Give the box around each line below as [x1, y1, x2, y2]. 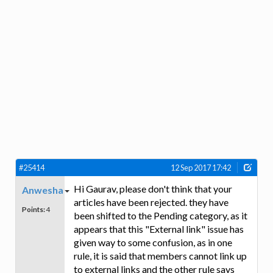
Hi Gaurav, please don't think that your [74, 183, 232, 195]
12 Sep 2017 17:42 [171, 163, 231, 173]
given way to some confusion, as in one [74, 236, 232, 249]
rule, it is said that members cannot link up [74, 250, 247, 262]
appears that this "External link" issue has [74, 223, 244, 235]
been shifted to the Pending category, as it [74, 210, 247, 222]
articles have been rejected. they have [74, 196, 229, 208]
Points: [22, 205, 45, 214]
